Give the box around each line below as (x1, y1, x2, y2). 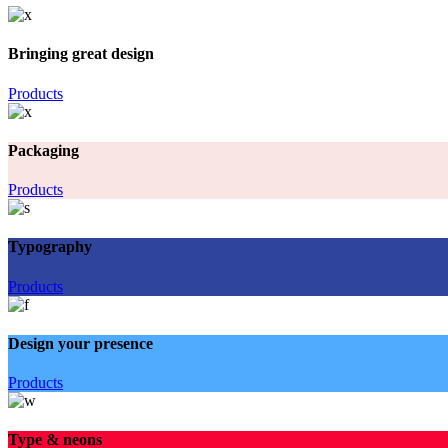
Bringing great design (8, 45, 154, 63)
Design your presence (8, 334, 153, 352)
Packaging (8, 141, 79, 159)
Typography (8, 238, 92, 256)
